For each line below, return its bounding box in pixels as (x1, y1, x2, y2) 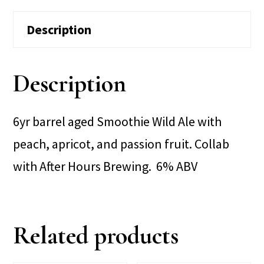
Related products (13, 220, 179, 250)
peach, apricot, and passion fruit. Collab (13, 135, 230, 152)
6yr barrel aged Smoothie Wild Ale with (13, 113, 222, 130)
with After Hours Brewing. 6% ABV (13, 157, 198, 174)
